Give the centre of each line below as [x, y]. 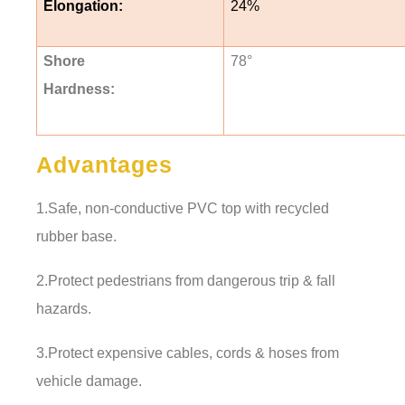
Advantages [104, 164]
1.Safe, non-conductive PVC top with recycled [183, 208]
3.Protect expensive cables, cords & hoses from [188, 353]
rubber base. [76, 236]
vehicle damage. [89, 381]
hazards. [64, 308]
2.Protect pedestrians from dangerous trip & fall [186, 280]
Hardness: [79, 89]
